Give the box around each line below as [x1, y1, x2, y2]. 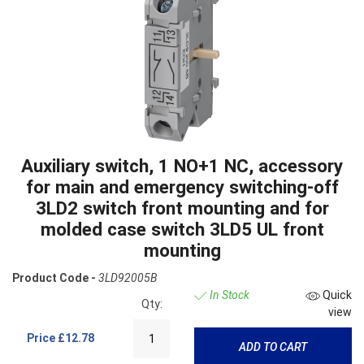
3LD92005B [98, 271, 157, 285]
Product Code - [12, 271, 96, 285]
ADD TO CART [238, 340, 307, 353]
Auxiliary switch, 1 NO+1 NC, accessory [21, 155, 343, 177]
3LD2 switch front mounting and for [35, 197, 329, 219]
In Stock [206, 288, 249, 302]
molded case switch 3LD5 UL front [40, 219, 324, 240]
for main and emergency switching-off [25, 176, 339, 198]
